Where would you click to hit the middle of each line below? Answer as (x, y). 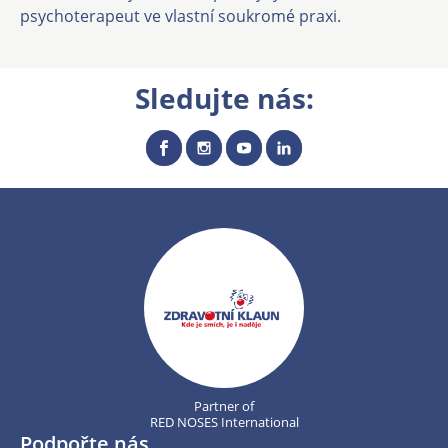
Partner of (224, 406)
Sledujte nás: (224, 98)
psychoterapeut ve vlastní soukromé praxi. (182, 16)
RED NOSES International (224, 422)
